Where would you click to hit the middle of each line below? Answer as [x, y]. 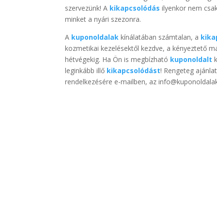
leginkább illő [86, 71]
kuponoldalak [95, 37]
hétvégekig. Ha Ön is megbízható [118, 60]
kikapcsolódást [134, 71]
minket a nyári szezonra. [103, 19]
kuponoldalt [191, 60]
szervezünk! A [87, 8]
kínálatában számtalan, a [160, 37]
